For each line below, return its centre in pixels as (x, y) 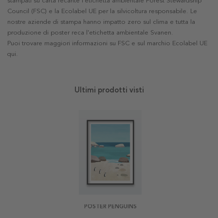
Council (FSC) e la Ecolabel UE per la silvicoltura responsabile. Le (102, 11)
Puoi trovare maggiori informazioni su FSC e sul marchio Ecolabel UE (107, 44)
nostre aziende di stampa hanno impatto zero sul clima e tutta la (101, 22)
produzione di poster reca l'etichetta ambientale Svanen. (90, 33)
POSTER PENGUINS (110, 207)
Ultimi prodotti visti (109, 90)
